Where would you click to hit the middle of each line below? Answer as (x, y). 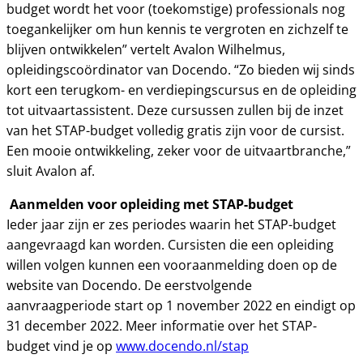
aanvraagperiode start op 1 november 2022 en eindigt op (181, 305)
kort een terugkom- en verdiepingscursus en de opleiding (181, 90)
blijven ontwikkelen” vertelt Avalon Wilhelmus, (146, 49)
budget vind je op (61, 346)
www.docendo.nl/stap (182, 346)
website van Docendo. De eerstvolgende (129, 285)
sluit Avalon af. (51, 171)
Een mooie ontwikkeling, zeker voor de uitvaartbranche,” (179, 151)
